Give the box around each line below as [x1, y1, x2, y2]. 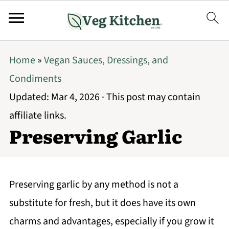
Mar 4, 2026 [51, 90, 100, 104]
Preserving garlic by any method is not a [9, 177, 178, 192]
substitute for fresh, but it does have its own [9, 196, 196, 210]
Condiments [9, 72, 61, 86]
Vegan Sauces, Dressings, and [43, 53, 168, 67]
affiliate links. [9, 108, 66, 123]
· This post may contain [99, 90, 200, 104]
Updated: [9, 90, 51, 104]
